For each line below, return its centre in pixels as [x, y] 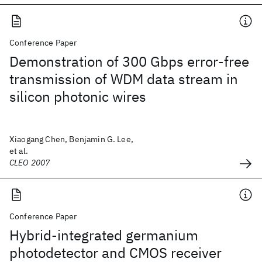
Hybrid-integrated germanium [104, 235]
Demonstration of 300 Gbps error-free [129, 61]
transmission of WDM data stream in [124, 79]
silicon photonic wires [78, 96]
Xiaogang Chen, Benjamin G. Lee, [71, 139]
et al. [19, 151]
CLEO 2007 [30, 163]
